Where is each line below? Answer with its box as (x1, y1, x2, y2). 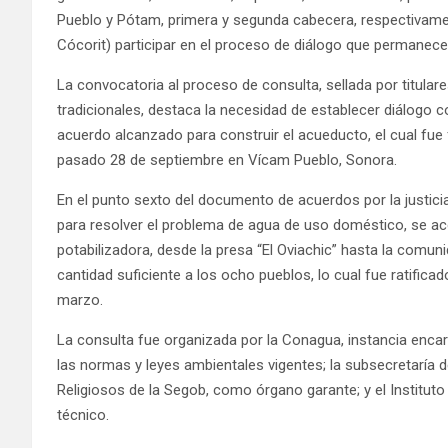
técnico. (57, 405, 109, 424)
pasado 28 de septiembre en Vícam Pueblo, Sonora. (57, 150, 397, 169)
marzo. (57, 290, 103, 309)
